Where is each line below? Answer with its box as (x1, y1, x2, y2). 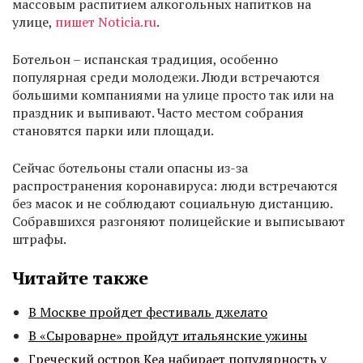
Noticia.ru (98, 13, 156, 32)
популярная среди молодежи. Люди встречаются (12, 68, 320, 87)
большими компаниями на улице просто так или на (12, 86, 334, 105)
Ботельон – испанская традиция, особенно (12, 50, 278, 69)
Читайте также (12, 266, 148, 290)
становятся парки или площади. (12, 122, 214, 140)
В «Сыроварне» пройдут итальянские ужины (28, 327, 307, 345)
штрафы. (12, 230, 66, 249)
